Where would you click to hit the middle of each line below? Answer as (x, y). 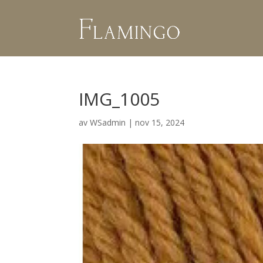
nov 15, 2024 (160, 122)
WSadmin (108, 122)
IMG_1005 (119, 99)
